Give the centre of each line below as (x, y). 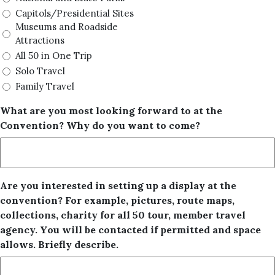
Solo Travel (40, 71)
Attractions (40, 40)
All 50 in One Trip (54, 56)
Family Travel (45, 86)
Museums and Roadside (67, 27)
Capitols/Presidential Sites (75, 13)
